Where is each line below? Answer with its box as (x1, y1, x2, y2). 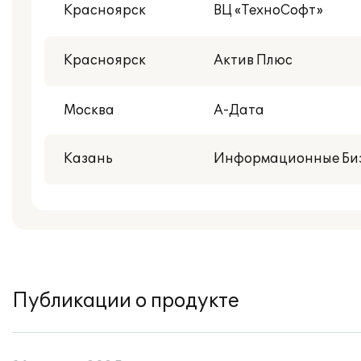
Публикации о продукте (12, 289, 239, 313)
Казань (64, 151, 113, 167)
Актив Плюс (214, 52, 293, 68)
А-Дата (214, 102, 264, 118)
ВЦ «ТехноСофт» (214, 2, 323, 19)
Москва (64, 102, 114, 118)
